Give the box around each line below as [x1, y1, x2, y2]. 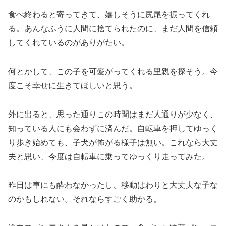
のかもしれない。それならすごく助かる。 [8, 195, 161, 204]
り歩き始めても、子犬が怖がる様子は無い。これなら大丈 [8, 138, 218, 147]
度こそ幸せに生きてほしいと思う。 [8, 81, 137, 90]
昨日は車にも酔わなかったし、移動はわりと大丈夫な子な [8, 181, 218, 190]
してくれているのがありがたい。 [8, 38, 129, 47]
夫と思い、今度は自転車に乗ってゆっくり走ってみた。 [8, 152, 210, 161]
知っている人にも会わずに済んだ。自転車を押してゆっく [8, 124, 218, 133]
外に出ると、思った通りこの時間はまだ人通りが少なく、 [8, 109, 218, 119]
